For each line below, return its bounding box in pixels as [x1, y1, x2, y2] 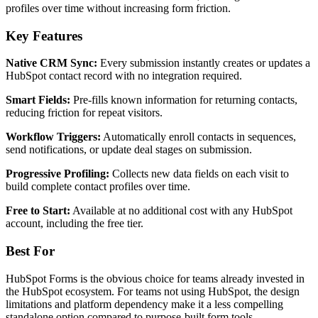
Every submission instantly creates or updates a [97, 57, 310, 70]
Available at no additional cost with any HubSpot [70, 204, 292, 217]
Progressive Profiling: [6, 168, 109, 180]
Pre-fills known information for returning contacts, [70, 94, 297, 106]
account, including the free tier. [6, 217, 143, 230]
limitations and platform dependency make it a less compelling [6, 297, 283, 310]
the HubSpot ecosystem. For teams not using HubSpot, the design [6, 285, 300, 297]
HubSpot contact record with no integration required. [6, 70, 242, 82]
